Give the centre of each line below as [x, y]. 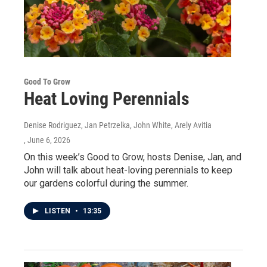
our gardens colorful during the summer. [106, 184]
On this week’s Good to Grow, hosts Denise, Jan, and [133, 157]
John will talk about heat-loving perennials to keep [128, 170]
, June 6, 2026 [47, 140]
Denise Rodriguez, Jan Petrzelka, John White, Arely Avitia [118, 125]
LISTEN [58, 211]
